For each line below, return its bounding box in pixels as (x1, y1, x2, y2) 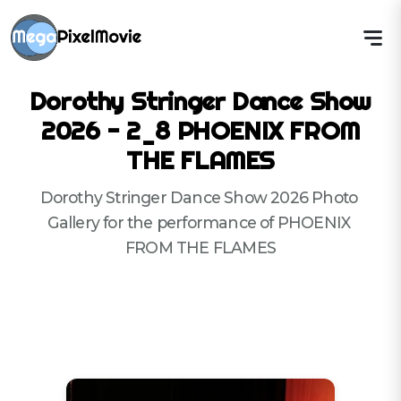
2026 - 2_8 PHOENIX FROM (41, 115, 360, 146)
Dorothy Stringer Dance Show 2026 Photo (39, 188, 358, 207)
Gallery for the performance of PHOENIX (47, 213, 351, 232)
